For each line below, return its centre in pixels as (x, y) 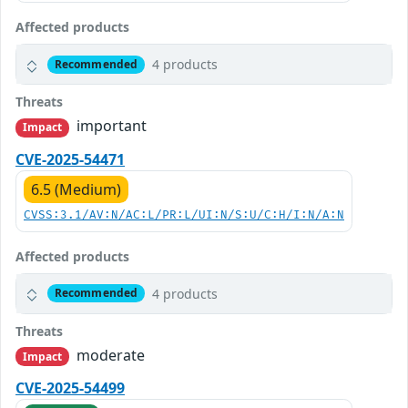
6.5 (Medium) (76, 189)
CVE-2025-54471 (70, 159)
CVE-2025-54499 (70, 388)
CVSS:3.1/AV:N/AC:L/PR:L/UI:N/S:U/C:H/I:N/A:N (184, 215)
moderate (109, 355)
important (110, 126)
